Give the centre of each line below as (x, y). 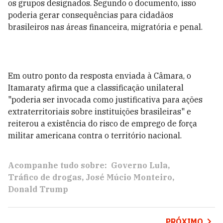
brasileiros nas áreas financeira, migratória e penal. (105, 27)
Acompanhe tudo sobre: (57, 165)
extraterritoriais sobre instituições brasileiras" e (100, 111)
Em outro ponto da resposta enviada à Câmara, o (100, 76)
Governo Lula (139, 165)
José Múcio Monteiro (129, 177)
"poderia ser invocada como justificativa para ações (105, 100)
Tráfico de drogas (45, 177)
